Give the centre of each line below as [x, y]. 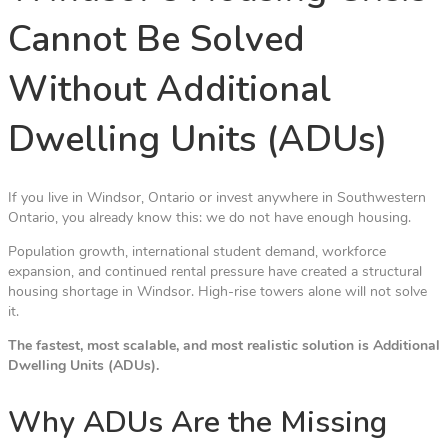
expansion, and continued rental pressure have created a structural [215, 273]
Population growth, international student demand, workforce [197, 253]
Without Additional [169, 90]
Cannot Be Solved [156, 40]
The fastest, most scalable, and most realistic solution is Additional [224, 347]
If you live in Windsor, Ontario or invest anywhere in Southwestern [217, 199]
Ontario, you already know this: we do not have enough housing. [209, 219]
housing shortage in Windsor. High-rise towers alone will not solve [217, 293]
